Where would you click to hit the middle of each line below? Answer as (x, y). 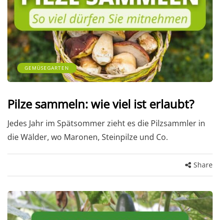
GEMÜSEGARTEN (47, 68)
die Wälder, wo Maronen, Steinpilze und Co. (88, 137)
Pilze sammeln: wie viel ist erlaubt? (101, 104)
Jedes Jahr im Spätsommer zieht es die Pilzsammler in (106, 124)
